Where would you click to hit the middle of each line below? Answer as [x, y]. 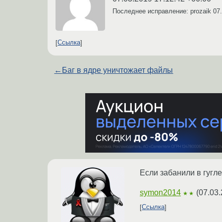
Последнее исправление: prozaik [163, 11]
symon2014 [160, 192]
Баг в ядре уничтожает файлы [118, 70]
